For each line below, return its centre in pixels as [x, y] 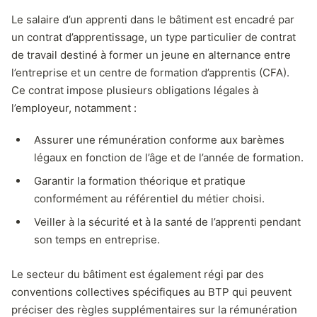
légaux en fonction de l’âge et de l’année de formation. [169, 157]
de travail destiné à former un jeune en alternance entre [151, 54]
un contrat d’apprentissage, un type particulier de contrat [154, 37]
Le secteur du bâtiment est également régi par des [138, 274]
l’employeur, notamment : [74, 108]
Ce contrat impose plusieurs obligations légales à [135, 90]
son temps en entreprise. [97, 239]
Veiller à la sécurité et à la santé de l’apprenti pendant [167, 221]
